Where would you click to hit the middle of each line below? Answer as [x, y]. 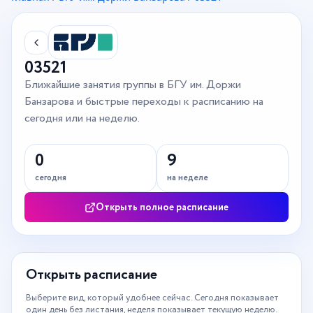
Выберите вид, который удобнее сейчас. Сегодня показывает [152, 298]
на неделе [188, 178]
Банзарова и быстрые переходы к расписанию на [144, 102]
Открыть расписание [92, 275]
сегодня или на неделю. [82, 119]
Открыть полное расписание [162, 207]
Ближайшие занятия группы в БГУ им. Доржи [133, 85]
